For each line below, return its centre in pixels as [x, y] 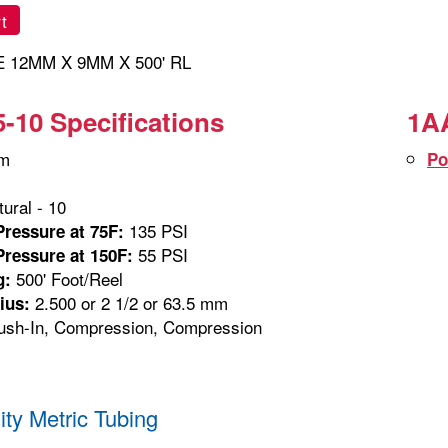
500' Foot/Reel [67, 278]
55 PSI [160, 254]
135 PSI [156, 230]
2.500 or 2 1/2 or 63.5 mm [129, 302]
